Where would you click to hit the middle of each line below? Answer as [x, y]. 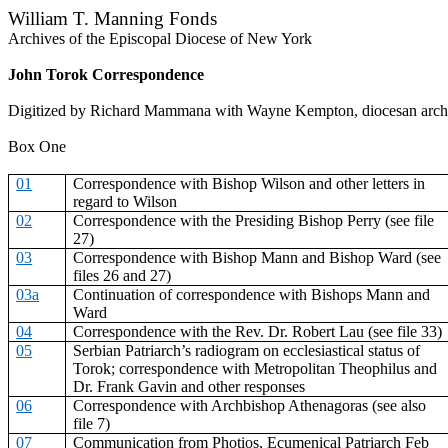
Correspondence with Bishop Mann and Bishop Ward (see [257, 257]
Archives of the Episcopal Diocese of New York [160, 38]
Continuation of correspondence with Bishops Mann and [252, 294]
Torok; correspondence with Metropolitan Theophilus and [255, 368]
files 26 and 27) [122, 275]
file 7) [92, 423]
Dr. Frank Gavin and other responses [189, 386]
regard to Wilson [125, 201]
